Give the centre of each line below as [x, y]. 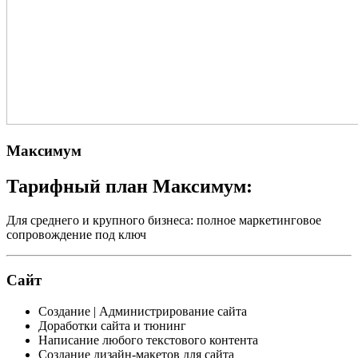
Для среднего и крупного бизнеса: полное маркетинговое [164, 221]
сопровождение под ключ [76, 235]
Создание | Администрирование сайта [143, 311]
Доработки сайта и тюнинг [112, 325]
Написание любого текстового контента [148, 340]
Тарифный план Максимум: [129, 187]
